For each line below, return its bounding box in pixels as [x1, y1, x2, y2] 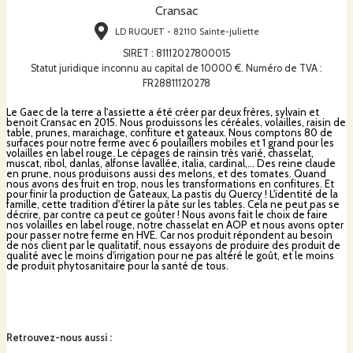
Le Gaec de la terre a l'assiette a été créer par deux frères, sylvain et [6, 105, 319, 118]
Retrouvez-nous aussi [6, 331, 107, 344]
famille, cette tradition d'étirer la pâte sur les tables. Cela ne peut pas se [6, 197, 340, 210]
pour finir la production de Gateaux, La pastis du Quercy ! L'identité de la [6, 187, 338, 200]
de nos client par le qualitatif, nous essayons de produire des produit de [6, 238, 340, 251]
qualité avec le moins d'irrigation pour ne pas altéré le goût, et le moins [6, 248, 334, 262]
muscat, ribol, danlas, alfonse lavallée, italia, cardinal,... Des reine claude [6, 156, 336, 169]
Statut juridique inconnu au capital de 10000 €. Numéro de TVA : [31, 61, 322, 74]
